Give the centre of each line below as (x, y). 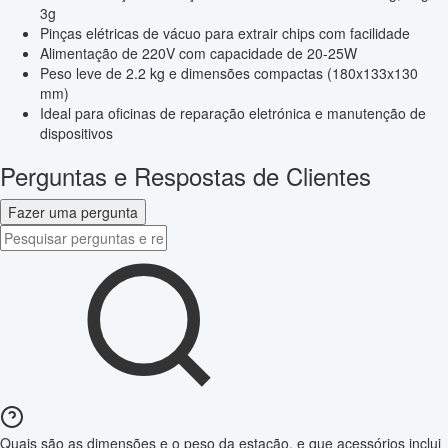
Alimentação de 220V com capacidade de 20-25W (198, 53)
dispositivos (76, 133)
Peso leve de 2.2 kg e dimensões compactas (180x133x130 (229, 73)
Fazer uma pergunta (73, 212)
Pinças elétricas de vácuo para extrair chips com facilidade (225, 33)
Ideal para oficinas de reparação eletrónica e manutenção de (233, 113)
